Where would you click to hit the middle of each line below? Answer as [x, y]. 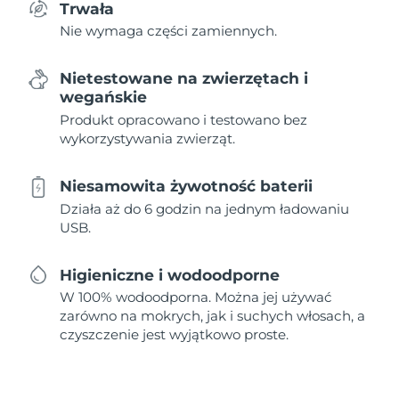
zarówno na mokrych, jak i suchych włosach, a [213, 316]
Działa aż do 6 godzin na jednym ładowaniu [205, 208]
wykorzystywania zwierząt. [148, 138]
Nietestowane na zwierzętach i [184, 78]
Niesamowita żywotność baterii [187, 186]
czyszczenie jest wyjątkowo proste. [175, 335]
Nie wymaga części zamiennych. [169, 30]
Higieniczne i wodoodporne [170, 275]
